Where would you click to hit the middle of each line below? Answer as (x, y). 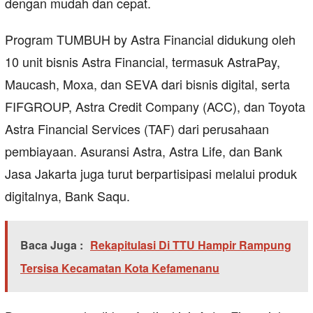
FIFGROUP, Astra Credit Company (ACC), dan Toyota (155, 107)
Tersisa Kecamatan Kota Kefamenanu (120, 268)
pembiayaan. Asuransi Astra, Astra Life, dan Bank (144, 151)
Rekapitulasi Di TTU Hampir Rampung (191, 245)
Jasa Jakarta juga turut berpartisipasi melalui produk (151, 174)
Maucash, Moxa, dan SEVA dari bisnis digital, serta (147, 84)
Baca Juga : (52, 245)
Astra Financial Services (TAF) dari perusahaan (137, 129)
